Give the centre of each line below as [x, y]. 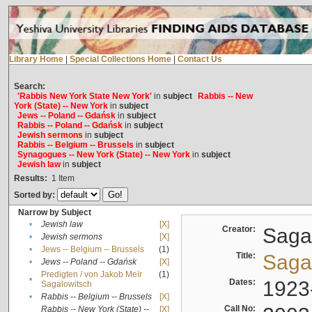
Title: [248, 256]
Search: [29, 87]
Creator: [241, 229]
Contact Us [200, 60]
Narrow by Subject [54, 213]
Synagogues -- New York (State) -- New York [103, 155]
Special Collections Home [120, 60]
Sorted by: [35, 195]
